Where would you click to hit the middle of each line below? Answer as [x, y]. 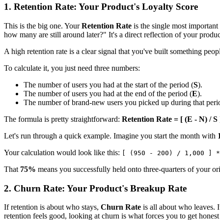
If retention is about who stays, [52, 207]
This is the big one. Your [43, 26]
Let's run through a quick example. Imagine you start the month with [111, 136]
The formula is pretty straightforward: [63, 119]
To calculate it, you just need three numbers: [72, 68]
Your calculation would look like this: [63, 152]
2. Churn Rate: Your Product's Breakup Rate [95, 188]
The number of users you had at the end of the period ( [108, 93]
